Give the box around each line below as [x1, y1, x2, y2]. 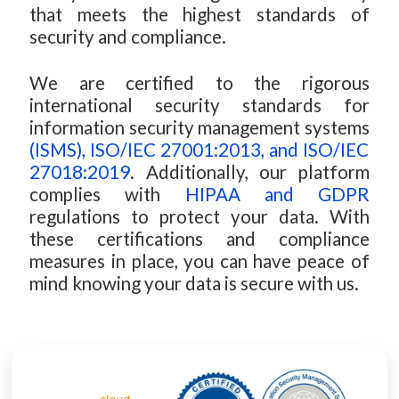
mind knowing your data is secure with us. [29, 272, 360, 294]
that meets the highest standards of [29, 3, 370, 25]
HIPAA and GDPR [184, 183, 370, 205]
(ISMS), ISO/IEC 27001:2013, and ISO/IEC [29, 138, 369, 160]
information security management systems [29, 116, 370, 138]
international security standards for [29, 94, 370, 116]
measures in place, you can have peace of [29, 249, 370, 272]
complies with [29, 183, 185, 205]
